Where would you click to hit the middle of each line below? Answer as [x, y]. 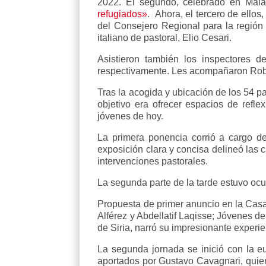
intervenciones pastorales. [153, 161]
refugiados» [123, 14]
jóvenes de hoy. [132, 116]
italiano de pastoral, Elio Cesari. [165, 37]
